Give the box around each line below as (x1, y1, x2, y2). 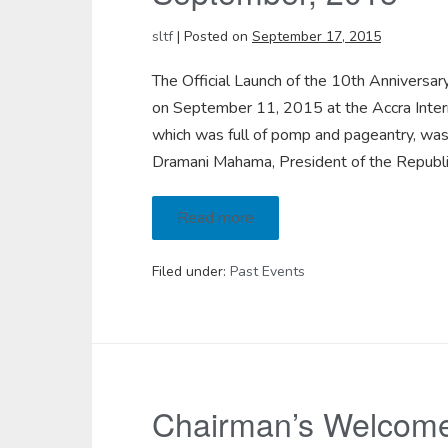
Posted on (184, 27, 248, 46)
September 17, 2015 (252, 27, 381, 46)
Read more (177, 207, 254, 229)
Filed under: (152, 262, 226, 281)
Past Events (230, 262, 305, 281)
